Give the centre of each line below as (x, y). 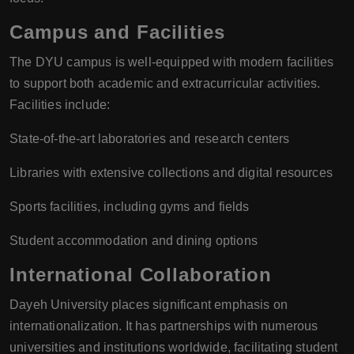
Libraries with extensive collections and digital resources (171, 173)
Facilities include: (60, 105)
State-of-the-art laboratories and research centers (150, 139)
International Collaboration (141, 275)
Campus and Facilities (117, 32)
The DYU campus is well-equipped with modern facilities (172, 62)
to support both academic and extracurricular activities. (165, 83)
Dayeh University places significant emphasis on (149, 305)
